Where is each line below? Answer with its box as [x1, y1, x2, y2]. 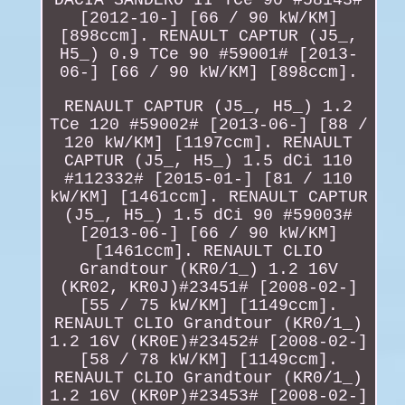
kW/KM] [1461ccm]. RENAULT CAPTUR [49, 187, 368, 206]
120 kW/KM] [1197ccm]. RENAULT [64, 133, 353, 152]
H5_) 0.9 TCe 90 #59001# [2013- [59, 44, 358, 63]
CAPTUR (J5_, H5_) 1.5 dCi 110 [64, 151, 353, 170]
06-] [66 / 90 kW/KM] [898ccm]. [59, 62, 358, 81]
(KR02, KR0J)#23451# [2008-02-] [59, 278, 358, 297]
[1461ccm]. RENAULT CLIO [94, 241, 324, 260]
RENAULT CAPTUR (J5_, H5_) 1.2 [64, 97, 353, 116]
